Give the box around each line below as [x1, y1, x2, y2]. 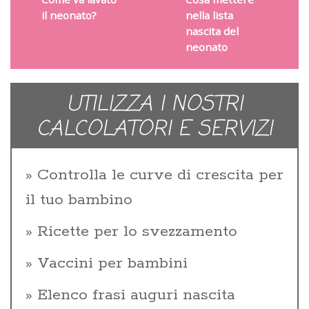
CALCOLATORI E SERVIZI [37, 113, 272, 146]
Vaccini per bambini [37, 253, 188, 273]
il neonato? [41, 8, 97, 22]
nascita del [185, 23, 239, 38]
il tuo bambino [26, 190, 132, 210]
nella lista [185, 8, 233, 22]
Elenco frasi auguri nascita [37, 285, 235, 305]
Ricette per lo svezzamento [37, 221, 237, 241]
